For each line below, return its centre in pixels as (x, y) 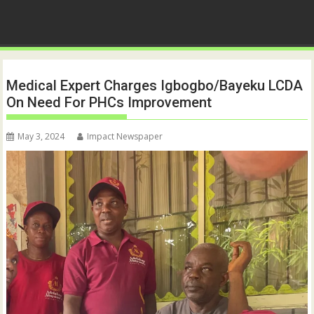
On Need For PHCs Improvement (109, 103)
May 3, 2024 (41, 137)
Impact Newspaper (125, 137)
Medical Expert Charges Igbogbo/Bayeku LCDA (155, 86)
